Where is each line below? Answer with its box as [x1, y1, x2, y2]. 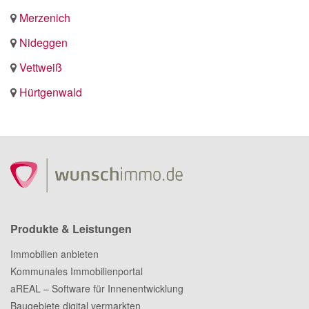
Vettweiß [19, 59, 62, 75]
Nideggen [19, 34, 68, 50]
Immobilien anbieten [10, 247, 99, 261]
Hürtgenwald [19, 84, 82, 100]
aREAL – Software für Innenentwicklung [10, 281, 183, 295]
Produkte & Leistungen [10, 221, 132, 237]
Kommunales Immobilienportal [10, 264, 143, 278]
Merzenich [19, 10, 70, 26]
